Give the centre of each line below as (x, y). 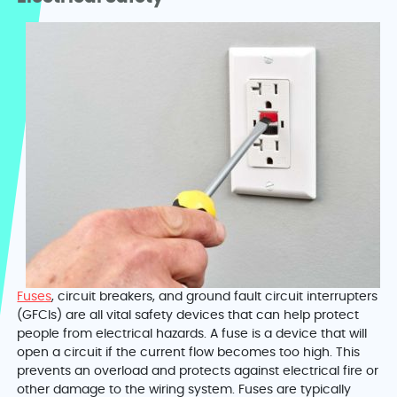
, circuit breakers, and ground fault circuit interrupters (215, 297)
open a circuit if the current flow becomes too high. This (189, 353)
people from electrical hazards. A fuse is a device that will (192, 335)
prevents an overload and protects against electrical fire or (198, 372)
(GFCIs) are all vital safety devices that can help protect (188, 316)
